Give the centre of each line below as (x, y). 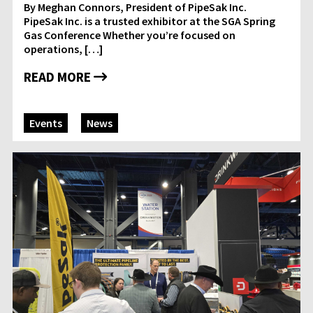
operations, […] (63, 49)
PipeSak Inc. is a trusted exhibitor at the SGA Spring (150, 21)
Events (46, 123)
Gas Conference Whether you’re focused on (130, 35)
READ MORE (59, 77)
